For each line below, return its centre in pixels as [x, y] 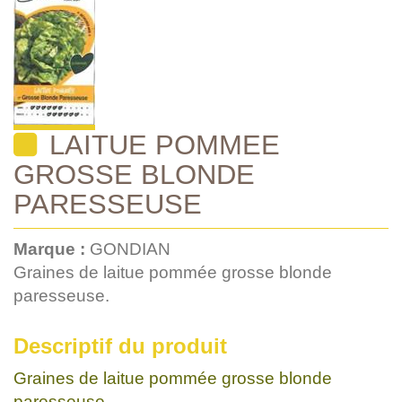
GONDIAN [130, 249]
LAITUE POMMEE [161, 144]
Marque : [52, 249]
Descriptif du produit [120, 345]
